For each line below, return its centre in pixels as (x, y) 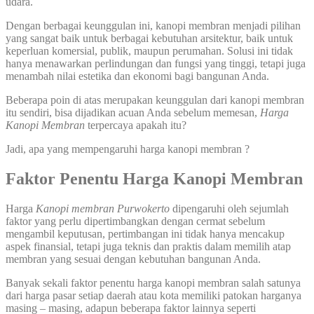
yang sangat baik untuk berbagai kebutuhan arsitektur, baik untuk (149, 38)
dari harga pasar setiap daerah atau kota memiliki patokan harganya (153, 295)
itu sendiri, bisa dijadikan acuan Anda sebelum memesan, (133, 112)
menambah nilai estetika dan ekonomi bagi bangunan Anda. (137, 76)
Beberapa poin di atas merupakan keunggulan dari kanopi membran (155, 100)
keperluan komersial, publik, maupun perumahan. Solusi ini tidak (149, 50)
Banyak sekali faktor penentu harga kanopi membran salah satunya (153, 282)
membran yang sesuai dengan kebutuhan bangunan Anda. (133, 259)
